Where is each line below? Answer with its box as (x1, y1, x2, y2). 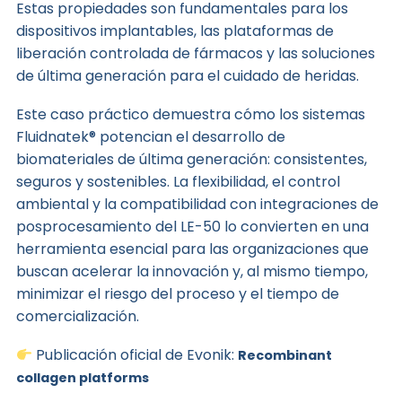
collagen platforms (15, 369, 149, 388)
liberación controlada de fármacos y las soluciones (15, 43, 375, 65)
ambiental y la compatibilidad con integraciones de (15, 194, 379, 215)
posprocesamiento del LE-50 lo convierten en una (15, 216, 369, 238)
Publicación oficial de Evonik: (32, 345, 239, 366)
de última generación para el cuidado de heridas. (15, 66, 359, 87)
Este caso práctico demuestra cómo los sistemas (15, 104, 365, 126)
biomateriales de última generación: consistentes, (15, 149, 367, 170)
